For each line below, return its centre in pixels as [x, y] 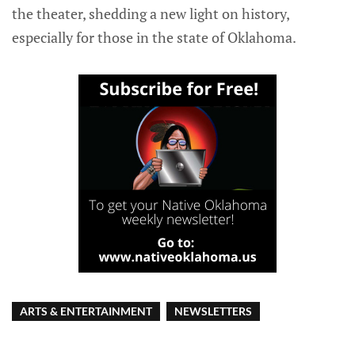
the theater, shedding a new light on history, [151, 13]
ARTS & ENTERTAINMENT [86, 311]
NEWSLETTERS [213, 311]
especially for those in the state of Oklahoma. [154, 37]
